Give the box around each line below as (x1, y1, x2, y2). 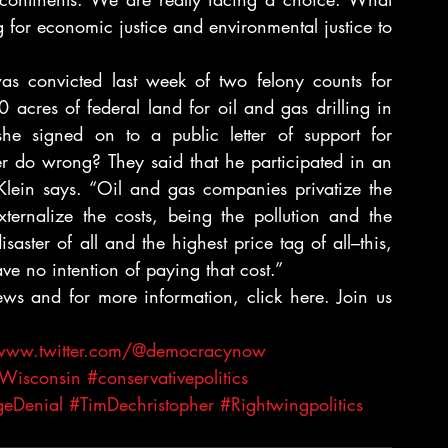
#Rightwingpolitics (220, 392, 363, 416)
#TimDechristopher (69, 392, 214, 416)
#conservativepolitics (87, 365, 248, 389)
